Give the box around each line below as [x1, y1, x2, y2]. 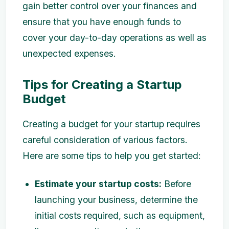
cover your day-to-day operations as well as [22, 32, 207, 43]
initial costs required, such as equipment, [35, 210, 205, 221]
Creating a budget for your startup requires [22, 119, 200, 130]
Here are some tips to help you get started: [22, 150, 201, 162]
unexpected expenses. [22, 48, 116, 59]
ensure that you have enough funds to [22, 16, 181, 27]
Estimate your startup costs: [35, 178, 162, 190]
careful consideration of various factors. [22, 134, 188, 146]
